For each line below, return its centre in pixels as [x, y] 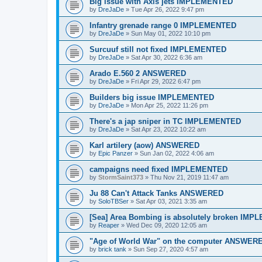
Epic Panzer [116, 153]
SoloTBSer [113, 201]
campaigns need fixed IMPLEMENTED [158, 169]
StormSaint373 [121, 177]
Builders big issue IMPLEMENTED [152, 97]
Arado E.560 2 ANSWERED [138, 73]
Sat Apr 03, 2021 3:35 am [171, 201]
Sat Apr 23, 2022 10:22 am [168, 129]
